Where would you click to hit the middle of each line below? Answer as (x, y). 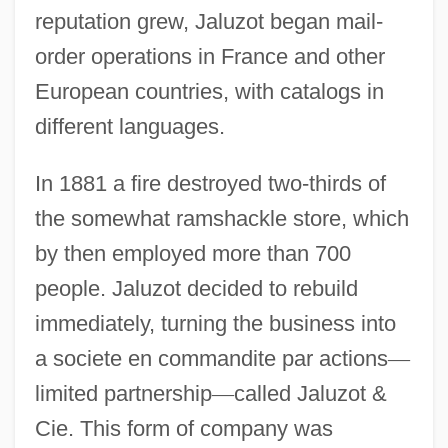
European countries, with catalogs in (209, 91)
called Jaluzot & (310, 393)
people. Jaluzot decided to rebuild (196, 288)
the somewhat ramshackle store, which (221, 218)
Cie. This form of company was (183, 428)
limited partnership (123, 393)
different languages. (129, 126)
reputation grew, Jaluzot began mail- (208, 21)
